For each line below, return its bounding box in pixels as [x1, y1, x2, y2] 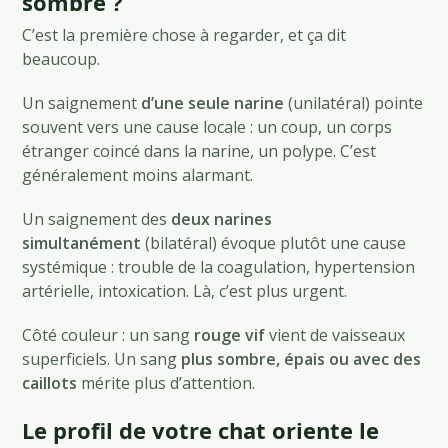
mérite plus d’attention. [77, 371, 256, 394]
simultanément [22, 231, 142, 254]
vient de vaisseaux [265, 323, 406, 346]
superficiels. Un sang [22, 347, 182, 370]
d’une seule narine [141, 91, 285, 114]
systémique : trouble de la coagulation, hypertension [22, 255, 416, 278]
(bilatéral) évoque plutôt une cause [141, 231, 407, 254]
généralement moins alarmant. [22, 163, 254, 186]
